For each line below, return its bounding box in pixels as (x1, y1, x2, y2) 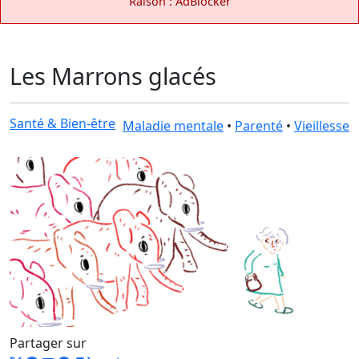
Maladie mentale (123, 116, 224, 135)
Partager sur (10, 333, 87, 352)
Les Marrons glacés (10, 59, 216, 91)
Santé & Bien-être (10, 114, 115, 132)
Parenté (235, 116, 283, 135)
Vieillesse (294, 116, 349, 135)
